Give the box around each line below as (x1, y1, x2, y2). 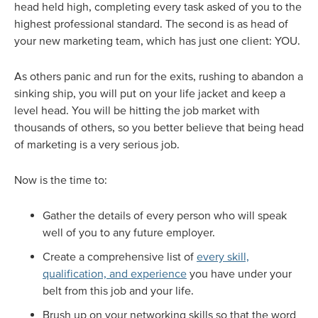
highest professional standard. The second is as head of (14, 17, 288, 31)
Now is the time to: (14, 173, 107, 187)
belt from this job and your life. (43, 284, 194, 297)
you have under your (187, 267, 292, 280)
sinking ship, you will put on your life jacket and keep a (14, 87, 285, 100)
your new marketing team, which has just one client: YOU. (14, 34, 303, 48)
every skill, (197, 250, 249, 263)
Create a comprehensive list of (43, 250, 197, 263)
